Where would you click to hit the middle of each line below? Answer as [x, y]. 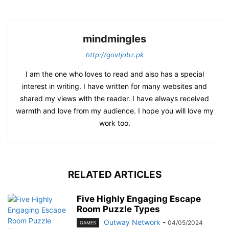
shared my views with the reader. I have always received [114, 99]
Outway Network [132, 222]
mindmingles [114, 39]
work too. [114, 123]
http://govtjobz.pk [114, 55]
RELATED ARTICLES [114, 175]
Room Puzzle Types [118, 209]
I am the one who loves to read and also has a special [114, 74]
